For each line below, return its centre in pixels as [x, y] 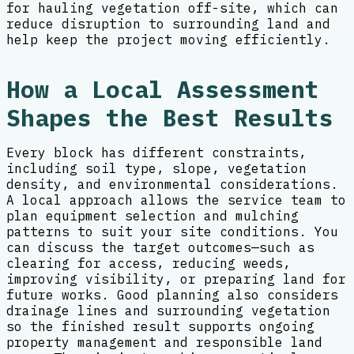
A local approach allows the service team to [176, 200]
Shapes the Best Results [170, 118]
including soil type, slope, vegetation [156, 169]
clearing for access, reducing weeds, [149, 264]
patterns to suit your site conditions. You [172, 232]
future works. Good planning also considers [172, 295]
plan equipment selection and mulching [153, 216]
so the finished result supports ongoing [160, 327]
